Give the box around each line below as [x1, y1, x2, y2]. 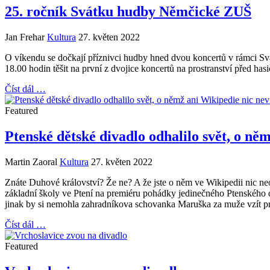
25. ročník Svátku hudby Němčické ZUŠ [5, 4, 251, 20]
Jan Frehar [5, 32, 45, 43]
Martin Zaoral [5, 157, 57, 168]
